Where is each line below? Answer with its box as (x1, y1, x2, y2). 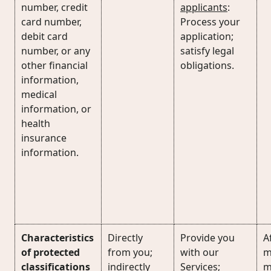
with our (180, 246, 219, 259)
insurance (21, 131, 67, 145)
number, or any (21, 44, 90, 57)
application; (180, 30, 233, 43)
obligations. (180, 59, 234, 72)
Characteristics (21, 231, 94, 244)
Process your (180, 15, 240, 28)
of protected (21, 246, 80, 259)
